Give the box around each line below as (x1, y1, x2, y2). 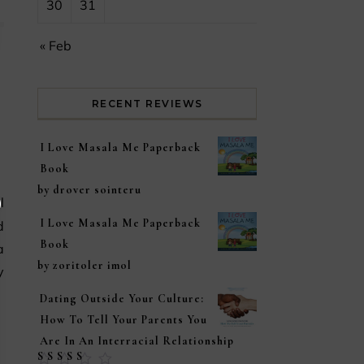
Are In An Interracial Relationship (40, 334, 234, 348)
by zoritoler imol (37, 258, 132, 272)
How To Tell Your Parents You (40, 313, 207, 327)
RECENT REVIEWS (91, 97, 203, 110)
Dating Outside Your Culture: (40, 292, 204, 305)
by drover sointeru (37, 183, 141, 197)
